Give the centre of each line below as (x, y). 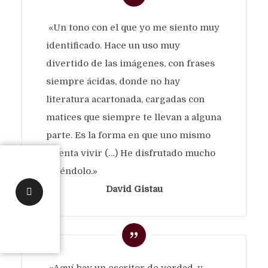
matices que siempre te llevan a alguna (133, 117)
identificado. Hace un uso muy (113, 45)
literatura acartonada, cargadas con (125, 99)
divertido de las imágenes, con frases (130, 63)
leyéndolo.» (71, 171)
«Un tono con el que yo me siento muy (133, 27)
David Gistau (134, 189)
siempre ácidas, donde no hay (113, 81)
